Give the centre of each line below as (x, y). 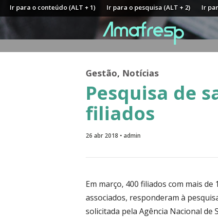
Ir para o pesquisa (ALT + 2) (148, 7)
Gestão (101, 73)
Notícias (140, 73)
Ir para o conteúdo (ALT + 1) (53, 7)
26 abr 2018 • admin (113, 136)
